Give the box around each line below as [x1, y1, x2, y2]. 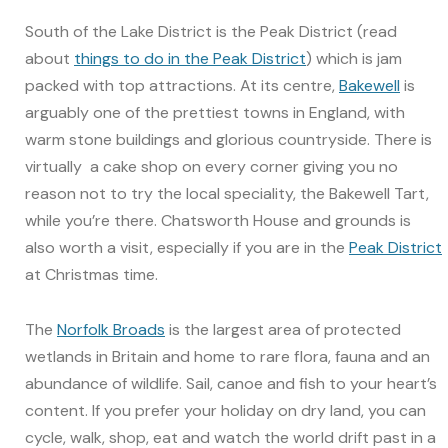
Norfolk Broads [57, 318, 165, 340]
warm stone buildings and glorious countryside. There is [25, 129, 432, 151]
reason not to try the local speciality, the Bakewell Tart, [25, 183, 429, 205]
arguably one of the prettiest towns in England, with [25, 102, 405, 124]
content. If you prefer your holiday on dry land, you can [25, 399, 426, 421]
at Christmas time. [25, 264, 158, 286]
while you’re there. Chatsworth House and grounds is [25, 210, 411, 232]
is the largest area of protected [165, 318, 401, 340]
